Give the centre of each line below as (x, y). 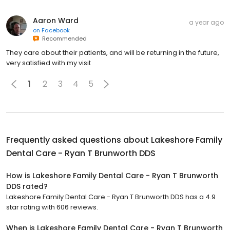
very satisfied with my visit (49, 63)
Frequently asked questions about (79, 140)
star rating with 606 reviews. (52, 207)
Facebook (56, 30)
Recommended (63, 38)
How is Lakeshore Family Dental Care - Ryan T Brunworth (112, 175)
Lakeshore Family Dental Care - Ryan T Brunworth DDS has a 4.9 (111, 197)
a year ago (206, 22)
